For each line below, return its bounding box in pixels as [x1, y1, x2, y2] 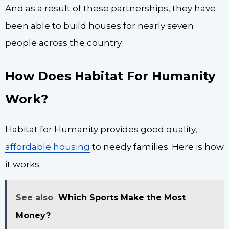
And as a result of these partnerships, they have [5, 3, 216, 14]
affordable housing [5, 141, 90, 152]
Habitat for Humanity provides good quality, [5, 124, 197, 134]
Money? [16, 211, 51, 221]
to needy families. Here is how [90, 141, 224, 152]
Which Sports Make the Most [58, 193, 186, 203]
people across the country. [5, 38, 123, 49]
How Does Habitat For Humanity [5, 68, 215, 83]
